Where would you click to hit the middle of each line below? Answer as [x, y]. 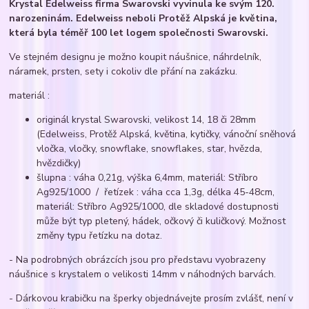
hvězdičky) [59, 163]
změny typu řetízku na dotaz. [100, 235]
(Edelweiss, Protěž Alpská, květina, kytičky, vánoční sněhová [167, 134]
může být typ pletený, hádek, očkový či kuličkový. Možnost [161, 221]
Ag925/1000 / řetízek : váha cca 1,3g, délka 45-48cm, [156, 192]
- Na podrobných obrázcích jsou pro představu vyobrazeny [138, 259]
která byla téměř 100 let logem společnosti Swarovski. [140, 32]
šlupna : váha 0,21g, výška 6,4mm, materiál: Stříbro [148, 177]
